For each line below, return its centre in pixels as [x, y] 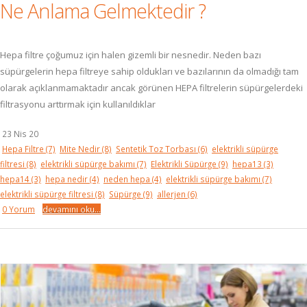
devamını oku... [72, 209]
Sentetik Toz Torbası [157, 149]
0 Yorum [19, 209]
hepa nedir [67, 179]
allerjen [172, 194]
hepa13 [248, 164]
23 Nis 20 [20, 134]
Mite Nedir [81, 149]
